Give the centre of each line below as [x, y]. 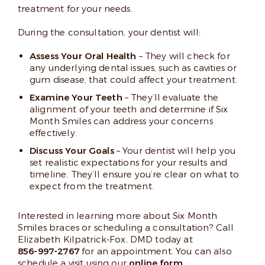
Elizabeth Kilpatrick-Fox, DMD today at [105, 239]
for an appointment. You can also [155, 251]
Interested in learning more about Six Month [118, 216]
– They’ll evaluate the [170, 97]
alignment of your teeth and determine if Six [129, 109]
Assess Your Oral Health [83, 56]
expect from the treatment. [92, 186]
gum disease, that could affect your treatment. [133, 80]
